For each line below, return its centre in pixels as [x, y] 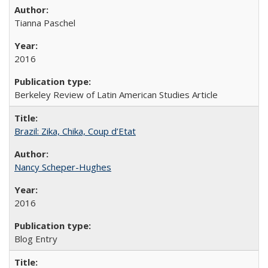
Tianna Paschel [45, 22]
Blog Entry [36, 238]
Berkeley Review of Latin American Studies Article [116, 94]
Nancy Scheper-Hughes [63, 167]
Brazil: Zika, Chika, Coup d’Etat [75, 131]
